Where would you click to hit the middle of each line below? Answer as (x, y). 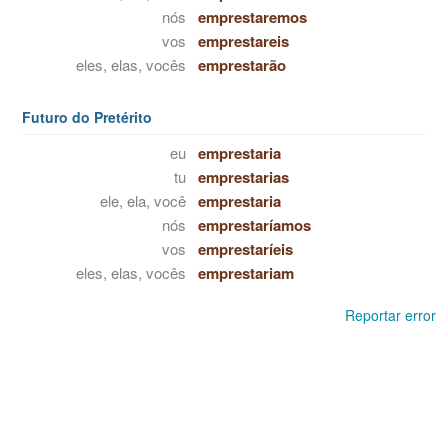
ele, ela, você (142, 200)
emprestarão (241, 65)
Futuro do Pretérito (87, 117)
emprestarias (243, 177)
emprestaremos (252, 17)
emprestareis (243, 41)
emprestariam (245, 273)
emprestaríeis (245, 249)
